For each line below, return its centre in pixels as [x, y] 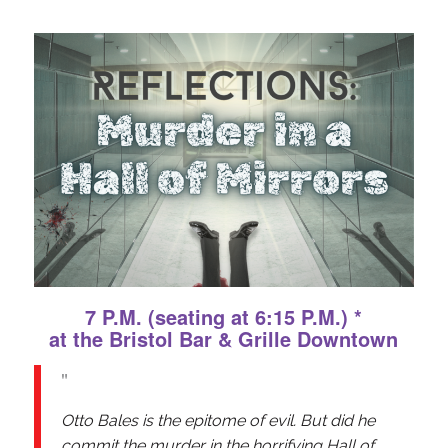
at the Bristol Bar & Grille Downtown [224, 339]
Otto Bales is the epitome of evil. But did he [217, 420]
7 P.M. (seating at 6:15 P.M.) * [224, 317]
